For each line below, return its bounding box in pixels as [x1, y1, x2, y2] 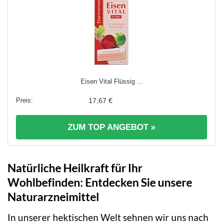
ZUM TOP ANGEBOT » [68, 122, 155, 132]
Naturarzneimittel [7, 190, 99, 204]
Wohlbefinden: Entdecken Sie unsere [7, 175, 192, 190]
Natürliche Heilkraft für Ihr [7, 161, 142, 175]
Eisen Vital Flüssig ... [80, 78, 143, 86]
